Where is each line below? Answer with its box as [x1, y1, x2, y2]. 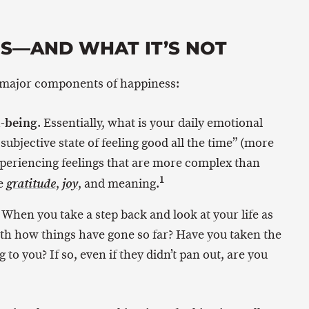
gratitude [6, 176, 56, 192]
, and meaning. [77, 175, 159, 192]
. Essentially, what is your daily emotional [37, 114, 263, 132]
